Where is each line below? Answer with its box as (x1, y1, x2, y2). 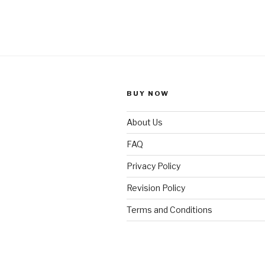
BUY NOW (127, 89, 169, 98)
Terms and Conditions (127, 204, 212, 215)
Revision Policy (127, 182, 185, 193)
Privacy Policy (127, 160, 180, 171)
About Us (127, 117, 163, 127)
